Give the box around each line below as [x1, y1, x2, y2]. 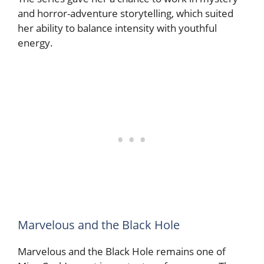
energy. [18, 35, 53, 49]
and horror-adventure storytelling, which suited [18, 6, 233, 20]
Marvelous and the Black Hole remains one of [18, 245, 226, 259]
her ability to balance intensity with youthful [18, 21, 217, 35]
